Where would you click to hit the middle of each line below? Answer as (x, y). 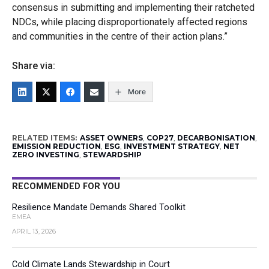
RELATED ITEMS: (44, 138)
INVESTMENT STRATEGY (171, 146)
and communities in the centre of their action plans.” (119, 36)
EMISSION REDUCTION (56, 146)
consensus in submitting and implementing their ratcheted (133, 8)
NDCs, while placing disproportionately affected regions (129, 22)
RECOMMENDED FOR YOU (66, 186)
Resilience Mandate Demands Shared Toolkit (98, 207)
